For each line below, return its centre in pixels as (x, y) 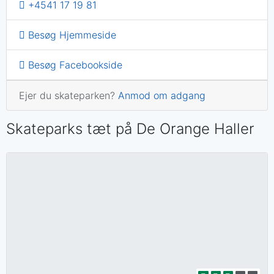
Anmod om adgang (162, 96)
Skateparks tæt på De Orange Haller (130, 129)
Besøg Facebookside (74, 65)
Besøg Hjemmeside (71, 35)
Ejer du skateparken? (68, 96)
